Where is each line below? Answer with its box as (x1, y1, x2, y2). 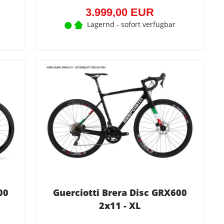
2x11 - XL (99, 199, 141, 211)
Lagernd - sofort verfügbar (86, 19, 175, 29)
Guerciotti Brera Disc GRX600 (52, 186, 187, 198)
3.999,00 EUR (85, 6, 154, 18)
